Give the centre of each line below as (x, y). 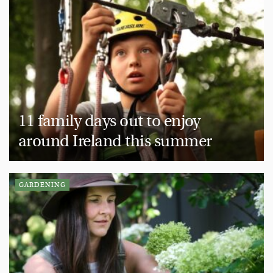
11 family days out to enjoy (109, 121)
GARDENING (42, 185)
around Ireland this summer (119, 141)
